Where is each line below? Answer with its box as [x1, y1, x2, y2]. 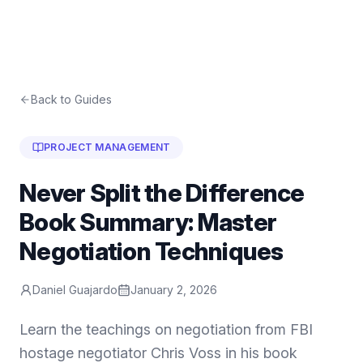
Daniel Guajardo [32, 283, 117, 297]
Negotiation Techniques [19, 237, 284, 266]
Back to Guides [31, 92, 112, 106]
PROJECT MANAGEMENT [44, 141, 171, 153]
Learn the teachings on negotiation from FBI [19, 321, 313, 338]
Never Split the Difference [19, 178, 305, 207]
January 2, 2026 [130, 283, 217, 297]
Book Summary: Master [19, 207, 276, 237]
